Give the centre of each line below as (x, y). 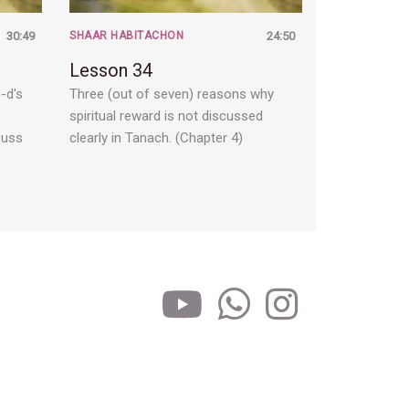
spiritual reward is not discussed (166, 116)
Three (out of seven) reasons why (172, 94)
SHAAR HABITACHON (126, 36)
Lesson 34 (111, 71)
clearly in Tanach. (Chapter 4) (156, 138)
